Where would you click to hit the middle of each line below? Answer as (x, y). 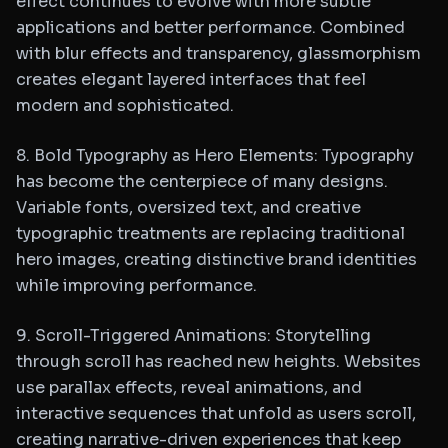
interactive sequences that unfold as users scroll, (216, 413)
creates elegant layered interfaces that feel (191, 79)
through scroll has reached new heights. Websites (218, 361)
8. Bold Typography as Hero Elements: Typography (215, 155)
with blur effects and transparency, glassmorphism (218, 53)
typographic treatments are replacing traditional (210, 233)
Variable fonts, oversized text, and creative (188, 207)
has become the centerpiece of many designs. (202, 181)
